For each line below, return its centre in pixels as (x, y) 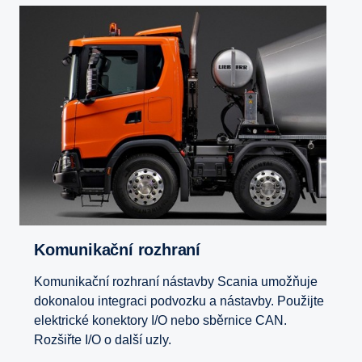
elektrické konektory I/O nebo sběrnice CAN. (160, 320)
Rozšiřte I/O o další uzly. (103, 339)
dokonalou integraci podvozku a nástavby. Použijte (179, 301)
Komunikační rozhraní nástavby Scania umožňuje (176, 281)
